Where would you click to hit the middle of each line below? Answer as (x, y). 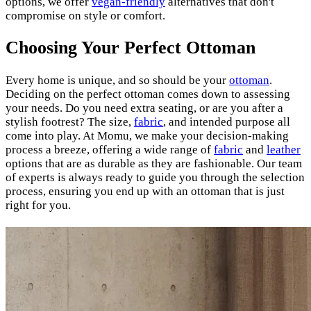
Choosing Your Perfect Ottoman (131, 48)
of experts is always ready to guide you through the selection (155, 177)
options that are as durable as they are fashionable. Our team (154, 163)
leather (284, 149)
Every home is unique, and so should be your (117, 80)
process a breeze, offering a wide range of (110, 149)
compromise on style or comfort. (85, 16)
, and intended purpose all (227, 121)
